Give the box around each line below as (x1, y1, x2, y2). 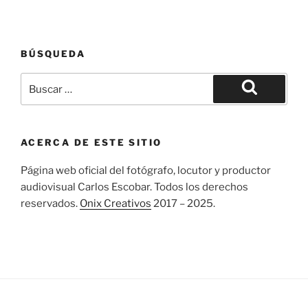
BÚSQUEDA (21, 47, 85, 59)
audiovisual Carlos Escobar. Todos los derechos (21, 180, 248, 193)
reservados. (21, 197, 80, 210)
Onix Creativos (80, 197, 151, 210)
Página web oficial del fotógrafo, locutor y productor (21, 164, 271, 177)
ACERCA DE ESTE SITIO (21, 137, 162, 148)
